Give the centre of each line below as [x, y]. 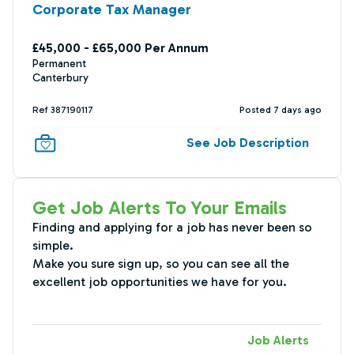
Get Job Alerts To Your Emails [160, 207]
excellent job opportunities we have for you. [160, 282]
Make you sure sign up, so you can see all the [161, 264]
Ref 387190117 [63, 110]
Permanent [59, 64]
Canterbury [60, 78]
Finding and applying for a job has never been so [172, 227]
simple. [53, 245]
